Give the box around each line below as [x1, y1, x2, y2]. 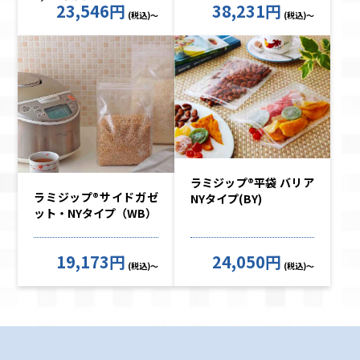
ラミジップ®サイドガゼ [34, 189, 158, 206]
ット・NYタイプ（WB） [34, 205, 157, 222]
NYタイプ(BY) [190, 190, 262, 207]
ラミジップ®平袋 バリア [190, 174, 314, 191]
